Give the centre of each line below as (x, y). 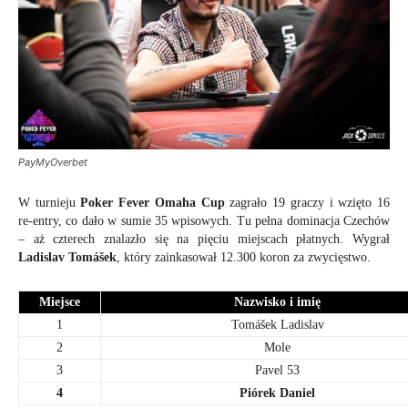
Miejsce (60, 302)
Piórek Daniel (277, 393)
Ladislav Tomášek (67, 258)
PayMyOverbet (53, 163)
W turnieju (50, 203)
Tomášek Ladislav (277, 325)
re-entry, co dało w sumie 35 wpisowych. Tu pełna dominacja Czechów (204, 221)
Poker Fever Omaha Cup (153, 203)
